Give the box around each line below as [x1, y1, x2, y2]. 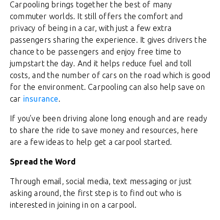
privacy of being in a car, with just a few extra [10, 24, 172, 32]
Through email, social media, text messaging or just [10, 177, 192, 186]
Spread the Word [10, 157, 76, 166]
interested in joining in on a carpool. [10, 200, 137, 209]
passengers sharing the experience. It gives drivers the [10, 35, 207, 44]
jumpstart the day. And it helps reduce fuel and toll [10, 59, 192, 68]
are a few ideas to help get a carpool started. [10, 137, 172, 146]
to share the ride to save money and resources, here [10, 126, 198, 135]
